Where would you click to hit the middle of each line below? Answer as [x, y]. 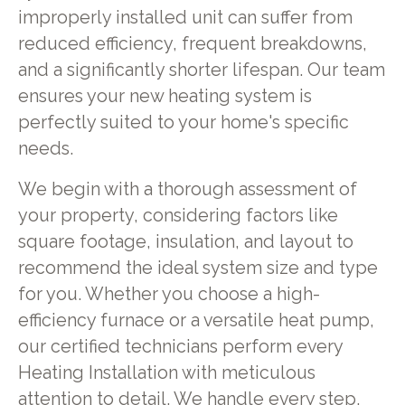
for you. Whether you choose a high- [169, 295]
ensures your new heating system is [165, 97]
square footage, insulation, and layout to [185, 242]
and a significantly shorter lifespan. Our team [201, 71]
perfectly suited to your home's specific [183, 123]
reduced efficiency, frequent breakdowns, [192, 44]
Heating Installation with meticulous [166, 373]
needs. [45, 149]
